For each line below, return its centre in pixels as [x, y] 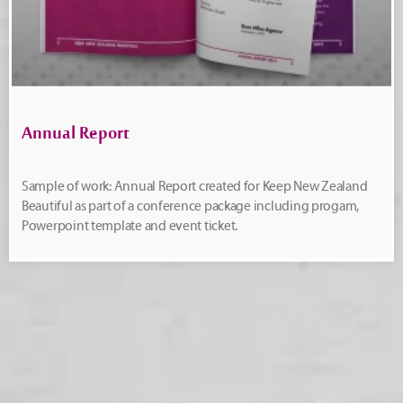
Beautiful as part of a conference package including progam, [191, 206]
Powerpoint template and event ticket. [130, 226]
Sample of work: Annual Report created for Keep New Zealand [195, 186]
